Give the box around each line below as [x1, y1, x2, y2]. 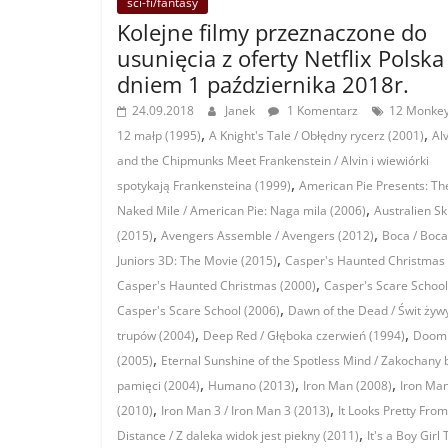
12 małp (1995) [117, 127, 201, 145]
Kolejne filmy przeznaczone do [117, 17, 427, 48]
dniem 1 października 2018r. [117, 69, 409, 100]
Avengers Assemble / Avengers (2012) [161, 227, 374, 245]
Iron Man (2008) [303, 377, 392, 395]
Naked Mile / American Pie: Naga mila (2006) [117, 202, 366, 220]
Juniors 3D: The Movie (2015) [117, 252, 277, 270]
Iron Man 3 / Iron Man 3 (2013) [161, 402, 330, 420]
